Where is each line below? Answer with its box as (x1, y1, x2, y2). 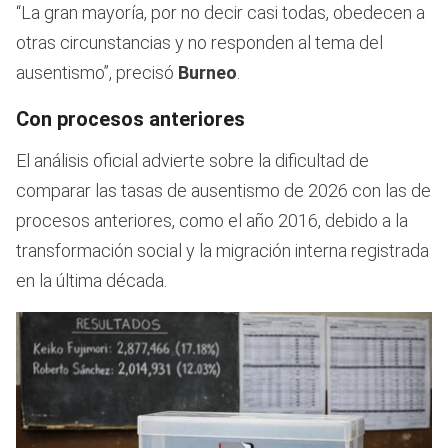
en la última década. (16, 270, 167, 292)
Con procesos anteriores (16, 107, 245, 132)
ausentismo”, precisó (16, 62, 178, 84)
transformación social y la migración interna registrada (16, 240, 429, 262)
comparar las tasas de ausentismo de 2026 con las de (16, 180, 431, 202)
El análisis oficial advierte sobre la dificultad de (16, 150, 369, 172)
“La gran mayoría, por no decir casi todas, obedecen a (16, 2, 425, 24)
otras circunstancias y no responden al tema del (16, 32, 383, 54)
